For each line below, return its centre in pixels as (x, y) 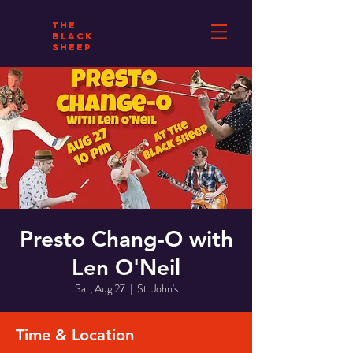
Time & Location (75, 335)
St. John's (157, 288)
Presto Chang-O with (126, 239)
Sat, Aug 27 (100, 288)
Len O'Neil (126, 267)
